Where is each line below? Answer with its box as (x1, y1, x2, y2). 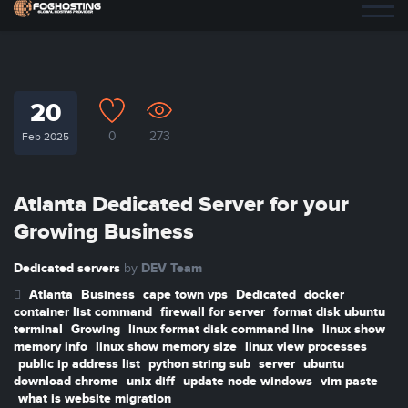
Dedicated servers (14, 260, 120, 276)
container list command (14, 304, 152, 320)
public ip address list (18, 356, 140, 372)
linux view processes (245, 339, 367, 354)
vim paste (321, 373, 378, 389)
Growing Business (14, 219, 194, 246)
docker (304, 287, 344, 302)
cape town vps (143, 287, 228, 302)
